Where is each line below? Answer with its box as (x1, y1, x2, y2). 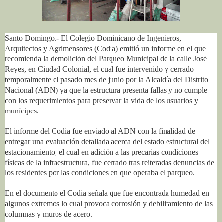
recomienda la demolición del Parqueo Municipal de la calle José (5, 54, 207, 63)
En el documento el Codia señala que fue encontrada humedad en (5, 188, 209, 197)
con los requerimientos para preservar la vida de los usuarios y (5, 96, 198, 105)
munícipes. (5, 106, 41, 115)
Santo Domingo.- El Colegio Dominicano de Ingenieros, (5, 33, 181, 42)
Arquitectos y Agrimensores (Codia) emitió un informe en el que (5, 44, 206, 53)
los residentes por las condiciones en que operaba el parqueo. (5, 168, 197, 177)
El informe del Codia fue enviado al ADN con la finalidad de (5, 126, 195, 135)
